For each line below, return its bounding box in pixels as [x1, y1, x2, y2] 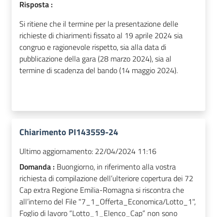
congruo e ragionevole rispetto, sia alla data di [19, 41, 166, 53]
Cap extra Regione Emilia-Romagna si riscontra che [19, 184, 184, 196]
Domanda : [19, 160, 57, 172]
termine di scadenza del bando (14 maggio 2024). [19, 64, 178, 76]
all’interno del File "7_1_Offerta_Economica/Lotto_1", [19, 195, 196, 207]
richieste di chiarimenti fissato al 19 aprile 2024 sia [19, 29, 183, 41]
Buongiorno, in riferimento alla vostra [57, 160, 176, 172]
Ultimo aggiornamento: [19, 145, 93, 157]
